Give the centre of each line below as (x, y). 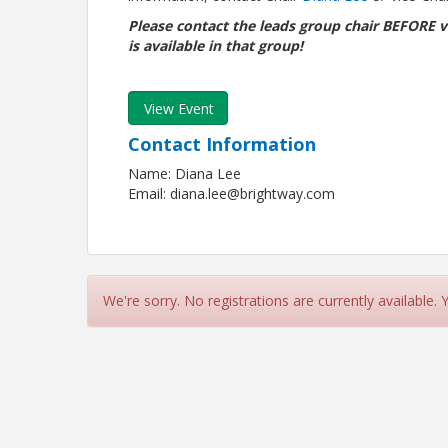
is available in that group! (216, 45)
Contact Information (222, 144)
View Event (179, 108)
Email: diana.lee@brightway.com (232, 193)
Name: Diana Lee (185, 173)
